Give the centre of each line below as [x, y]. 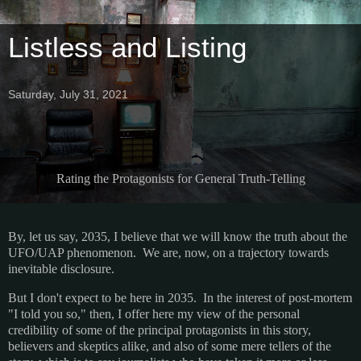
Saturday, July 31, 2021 [68, 94]
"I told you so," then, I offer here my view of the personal [154, 313]
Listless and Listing [127, 48]
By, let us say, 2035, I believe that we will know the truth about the [178, 237]
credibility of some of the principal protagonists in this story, [160, 330]
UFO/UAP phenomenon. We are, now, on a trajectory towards [168, 253]
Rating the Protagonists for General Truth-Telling [180, 179]
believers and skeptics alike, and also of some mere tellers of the [170, 346]
